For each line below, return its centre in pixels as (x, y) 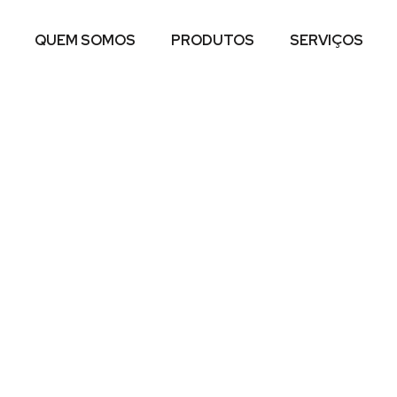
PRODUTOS (213, 41)
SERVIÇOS (327, 41)
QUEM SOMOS (85, 41)
